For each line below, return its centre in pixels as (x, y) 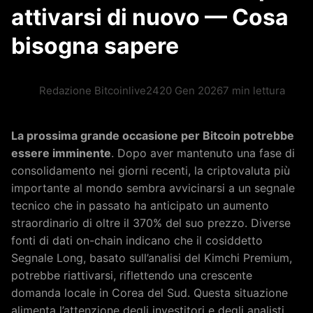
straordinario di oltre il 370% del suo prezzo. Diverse (151, 223)
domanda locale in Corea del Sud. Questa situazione (150, 293)
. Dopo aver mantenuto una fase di (203, 153)
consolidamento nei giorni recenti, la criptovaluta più (151, 170)
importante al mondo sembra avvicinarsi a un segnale (153, 188)
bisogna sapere (95, 46)
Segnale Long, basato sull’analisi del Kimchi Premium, (152, 258)
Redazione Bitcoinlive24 (99, 90)
